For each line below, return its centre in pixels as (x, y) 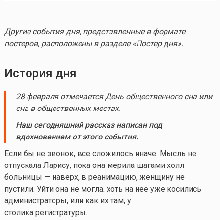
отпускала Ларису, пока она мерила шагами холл (94, 165)
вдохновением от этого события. (77, 137)
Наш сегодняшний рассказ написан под (89, 125)
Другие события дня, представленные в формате (95, 32)
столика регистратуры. (46, 213)
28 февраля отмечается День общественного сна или (114, 97)
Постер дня (156, 44)
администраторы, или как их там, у (68, 201)
